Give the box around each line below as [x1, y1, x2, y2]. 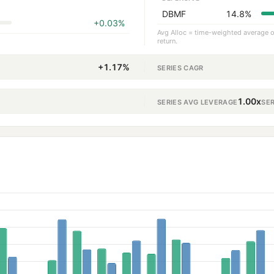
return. [157, 37, 177, 46]
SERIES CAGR [157, 63, 204, 72]
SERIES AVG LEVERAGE [157, 97, 238, 106]
